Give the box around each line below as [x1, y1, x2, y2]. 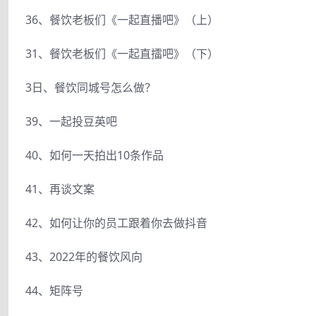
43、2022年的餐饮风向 [25, 248, 142, 265]
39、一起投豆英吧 [25, 113, 117, 129]
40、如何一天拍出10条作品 [25, 147, 164, 163]
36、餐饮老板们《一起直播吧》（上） [25, 11, 219, 28]
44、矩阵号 [25, 282, 83, 298]
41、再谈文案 [25, 181, 95, 197]
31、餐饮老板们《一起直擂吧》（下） [25, 45, 219, 61]
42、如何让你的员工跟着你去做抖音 [25, 214, 207, 231]
